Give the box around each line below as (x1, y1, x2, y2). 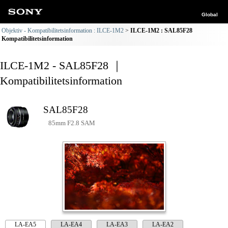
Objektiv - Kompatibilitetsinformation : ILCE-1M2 (2, 27, 124, 34)
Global (202, 12, 218, 17)
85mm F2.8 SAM (48, 119, 95, 127)
